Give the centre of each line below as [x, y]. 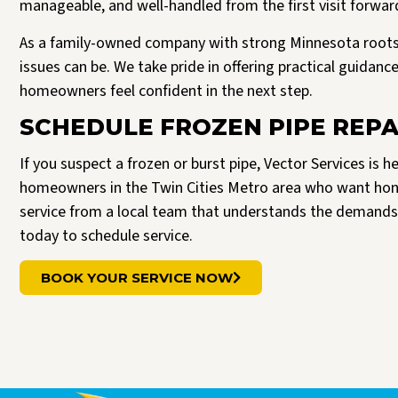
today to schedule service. [106, 235]
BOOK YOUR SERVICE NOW [137, 278]
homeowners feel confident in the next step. [166, 91]
